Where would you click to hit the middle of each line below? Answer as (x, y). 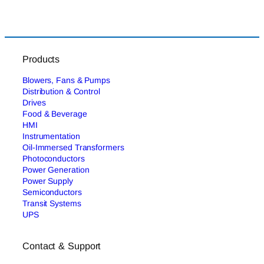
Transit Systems (52, 203)
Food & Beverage (55, 113)
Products (41, 59)
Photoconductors (54, 158)
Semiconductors (52, 192)
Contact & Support (62, 246)
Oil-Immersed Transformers (73, 147)
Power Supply (48, 181)
